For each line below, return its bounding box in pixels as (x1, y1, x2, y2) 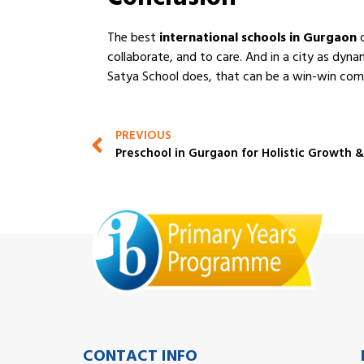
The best (107, 27, 159, 52)
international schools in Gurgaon (159, 27, 357, 52)
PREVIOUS (115, 125, 171, 149)
